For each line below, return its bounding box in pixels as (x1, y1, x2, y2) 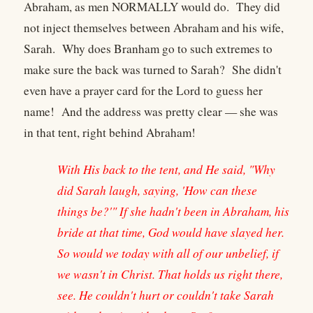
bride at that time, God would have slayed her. (57, 224, 284, 240)
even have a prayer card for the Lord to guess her (24, 82, 263, 99)
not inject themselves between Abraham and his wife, (24, 20, 284, 36)
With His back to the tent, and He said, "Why (57, 161, 275, 177)
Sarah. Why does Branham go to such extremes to (24, 41, 272, 57)
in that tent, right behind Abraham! (24, 124, 196, 141)
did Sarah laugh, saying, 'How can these (57, 182, 257, 198)
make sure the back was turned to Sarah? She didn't (24, 61, 282, 78)
